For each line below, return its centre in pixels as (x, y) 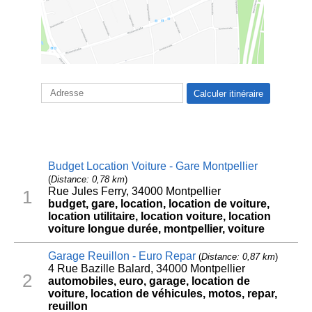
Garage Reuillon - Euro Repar (122, 256)
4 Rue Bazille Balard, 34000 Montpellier (146, 268)
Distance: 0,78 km (87, 179)
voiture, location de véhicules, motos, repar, (162, 293)
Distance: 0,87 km (238, 256)
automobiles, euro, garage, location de (149, 281)
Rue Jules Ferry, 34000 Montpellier (134, 191)
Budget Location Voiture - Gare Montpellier (153, 166)
